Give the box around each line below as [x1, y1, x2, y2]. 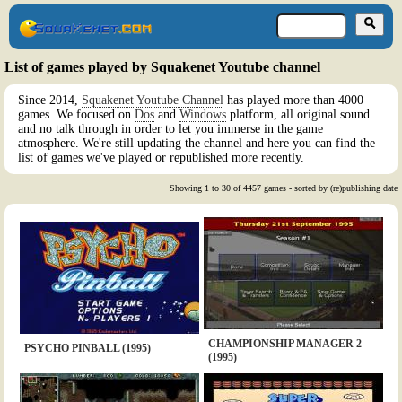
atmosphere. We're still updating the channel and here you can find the [18, 136, 375, 151]
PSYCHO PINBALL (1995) [23, 342, 151, 355]
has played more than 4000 [223, 93, 363, 108]
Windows [179, 108, 226, 122]
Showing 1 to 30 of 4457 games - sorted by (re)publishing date [170, 183, 398, 194]
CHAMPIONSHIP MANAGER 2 [207, 337, 362, 351]
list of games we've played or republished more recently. [18, 151, 304, 165]
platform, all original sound [226, 108, 370, 122]
